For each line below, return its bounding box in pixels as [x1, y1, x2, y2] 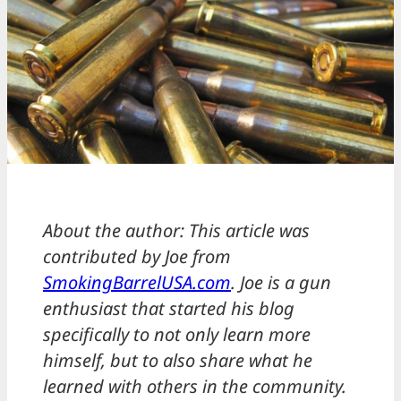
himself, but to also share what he [43, 347, 312, 372]
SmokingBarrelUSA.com [43, 269, 231, 294]
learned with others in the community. [43, 373, 346, 398]
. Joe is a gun [231, 269, 331, 294]
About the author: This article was [43, 218, 310, 243]
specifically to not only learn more [43, 321, 311, 346]
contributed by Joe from [43, 243, 231, 269]
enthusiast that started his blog [43, 295, 294, 320]
